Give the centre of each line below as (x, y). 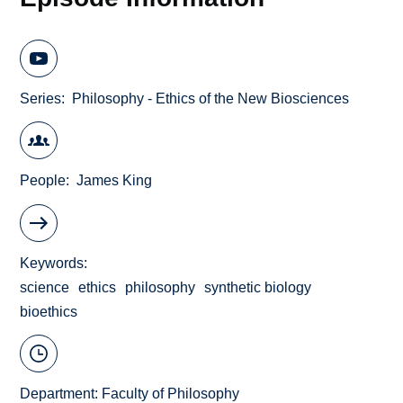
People (43, 181)
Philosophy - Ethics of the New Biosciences (211, 98)
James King (115, 181)
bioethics (49, 311)
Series (41, 98)
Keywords (52, 263)
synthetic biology (258, 287)
